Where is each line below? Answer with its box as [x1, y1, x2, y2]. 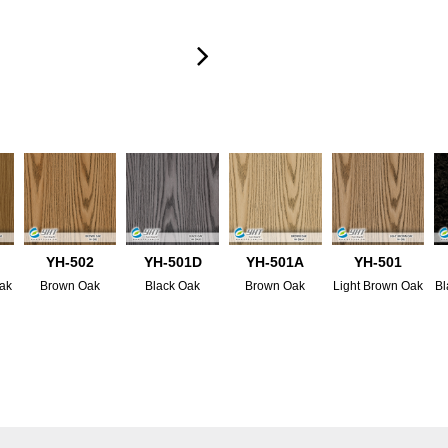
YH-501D [143, 254, 202, 271]
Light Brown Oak [332, 279, 423, 294]
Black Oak [145, 279, 201, 294]
